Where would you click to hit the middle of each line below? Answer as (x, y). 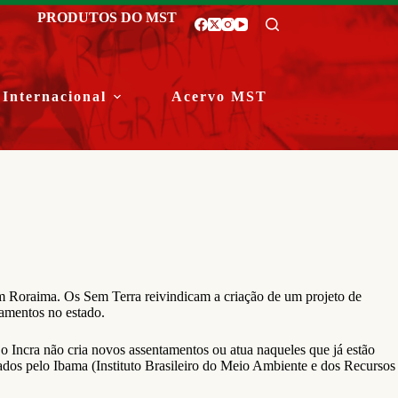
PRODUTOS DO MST (107, 17)
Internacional (55, 96)
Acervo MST (220, 96)
